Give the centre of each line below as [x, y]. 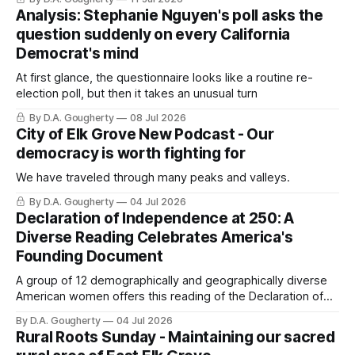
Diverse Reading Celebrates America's [155, 238]
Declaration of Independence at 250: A [155, 219]
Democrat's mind [78, 54]
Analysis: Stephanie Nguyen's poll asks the [170, 16]
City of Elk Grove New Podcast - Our [145, 135]
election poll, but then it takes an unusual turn [137, 94]
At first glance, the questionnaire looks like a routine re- [164, 78]
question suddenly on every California [153, 35]
